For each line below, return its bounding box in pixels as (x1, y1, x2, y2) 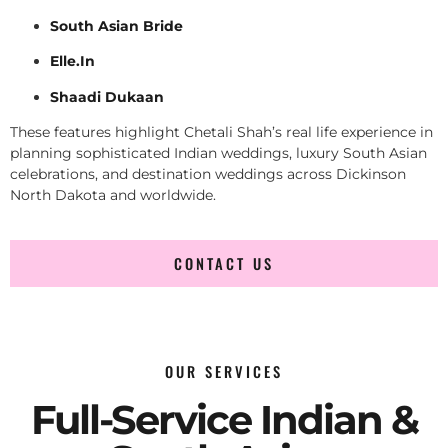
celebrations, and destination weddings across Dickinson (10, 164, 406, 183)
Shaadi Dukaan (50, 87, 164, 106)
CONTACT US (174, 253, 274, 275)
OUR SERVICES (165, 361, 283, 383)
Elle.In (50, 52, 95, 71)
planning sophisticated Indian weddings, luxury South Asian (10, 143, 427, 162)
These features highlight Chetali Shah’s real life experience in (10, 122, 433, 141)
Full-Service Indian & (30, 395, 418, 445)
